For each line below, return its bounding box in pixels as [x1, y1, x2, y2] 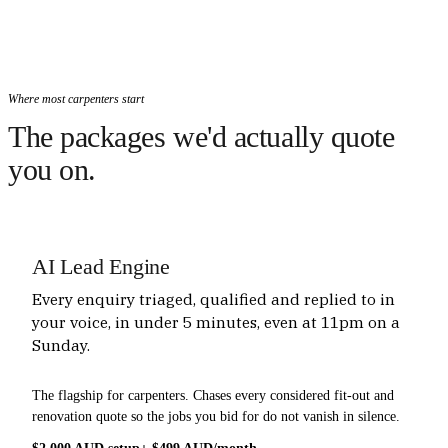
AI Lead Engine [32, 254, 170, 279]
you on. [8, 152, 96, 187]
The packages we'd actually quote [8, 119, 395, 154]
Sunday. [32, 334, 90, 355]
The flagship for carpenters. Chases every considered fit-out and [32, 386, 394, 403]
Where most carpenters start [8, 91, 144, 106]
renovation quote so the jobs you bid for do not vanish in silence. [32, 407, 400, 424]
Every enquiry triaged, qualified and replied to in [32, 288, 395, 309]
